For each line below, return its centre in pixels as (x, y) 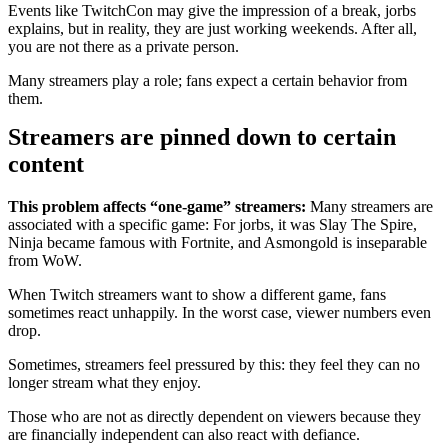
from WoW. (45, 260)
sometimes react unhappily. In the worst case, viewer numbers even (219, 312)
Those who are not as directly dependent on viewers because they (214, 416)
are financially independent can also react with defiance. (184, 434)
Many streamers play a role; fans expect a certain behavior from (207, 80)
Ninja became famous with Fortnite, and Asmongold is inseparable (217, 242)
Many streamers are (371, 206)
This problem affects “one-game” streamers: (159, 206)
